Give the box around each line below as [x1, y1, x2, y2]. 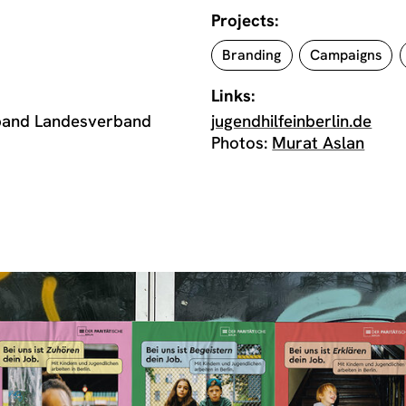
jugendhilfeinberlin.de [211, 110, 372, 133]
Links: [211, 84, 256, 108]
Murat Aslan [272, 131, 365, 155]
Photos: [211, 131, 273, 155]
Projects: [211, 9, 279, 33]
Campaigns [310, 45, 382, 65]
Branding [222, 45, 282, 65]
